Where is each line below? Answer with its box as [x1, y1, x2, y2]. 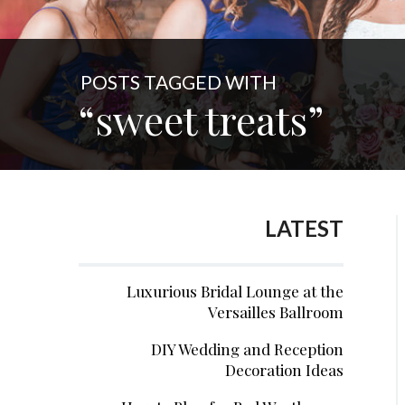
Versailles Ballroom [207, 302, 344, 322]
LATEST [264, 215, 344, 241]
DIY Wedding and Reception [150, 339, 344, 359]
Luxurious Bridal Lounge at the [126, 281, 344, 301]
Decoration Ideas [224, 360, 344, 380]
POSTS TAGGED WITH [80, 71, 277, 93]
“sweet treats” [79, 92, 324, 146]
